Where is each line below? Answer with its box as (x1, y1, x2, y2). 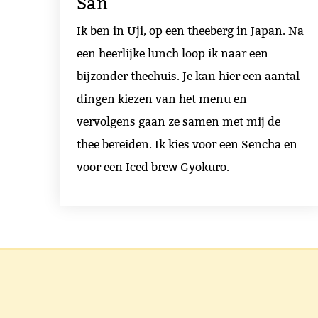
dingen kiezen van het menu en (77, 92, 247, 106)
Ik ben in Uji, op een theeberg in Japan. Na (77, 24, 304, 38)
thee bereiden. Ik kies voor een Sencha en (77, 138, 297, 152)
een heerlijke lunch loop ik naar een (77, 47, 268, 61)
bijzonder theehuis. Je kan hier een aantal (77, 70, 300, 84)
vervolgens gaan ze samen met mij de (77, 115, 280, 129)
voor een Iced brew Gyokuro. (77, 160, 229, 175)
